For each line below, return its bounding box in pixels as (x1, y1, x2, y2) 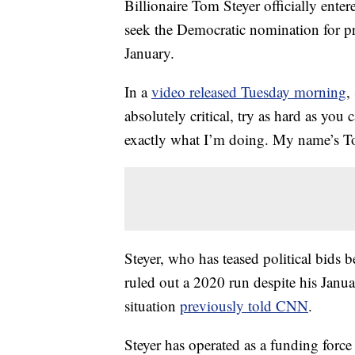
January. (124, 43, 174, 63)
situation (124, 296, 180, 315)
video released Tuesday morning (151, 82, 346, 101)
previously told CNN (180, 296, 308, 315)
